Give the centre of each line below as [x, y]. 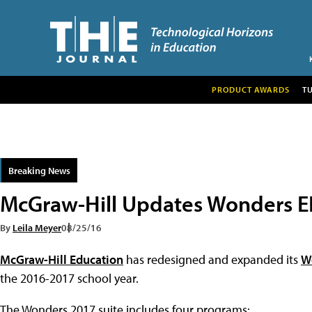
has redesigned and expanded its [212, 259]
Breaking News [39, 170]
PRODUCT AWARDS [250, 89]
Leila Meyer [37, 227]
